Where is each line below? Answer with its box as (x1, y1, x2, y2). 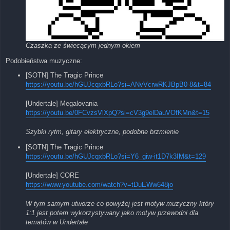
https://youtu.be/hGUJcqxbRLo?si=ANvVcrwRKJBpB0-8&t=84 (26, 81, 211, 89)
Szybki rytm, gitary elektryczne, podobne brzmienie (26, 128, 179, 136)
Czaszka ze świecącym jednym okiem (26, 42, 140, 49)
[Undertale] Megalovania (26, 100, 98, 108)
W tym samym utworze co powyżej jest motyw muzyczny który (26, 199, 214, 207)
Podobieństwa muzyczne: (6, 56, 82, 65)
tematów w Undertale (26, 218, 88, 226)
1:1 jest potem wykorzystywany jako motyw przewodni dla (26, 208, 198, 217)
